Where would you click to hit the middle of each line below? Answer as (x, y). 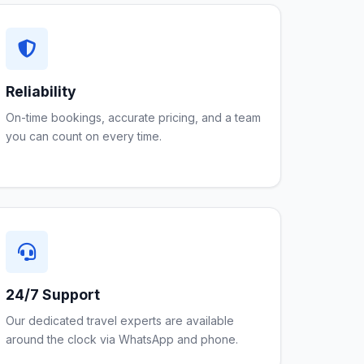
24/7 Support (53, 295)
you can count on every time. (84, 136)
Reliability (41, 91)
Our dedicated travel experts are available (120, 321)
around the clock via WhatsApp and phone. (122, 339)
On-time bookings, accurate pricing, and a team (133, 117)
